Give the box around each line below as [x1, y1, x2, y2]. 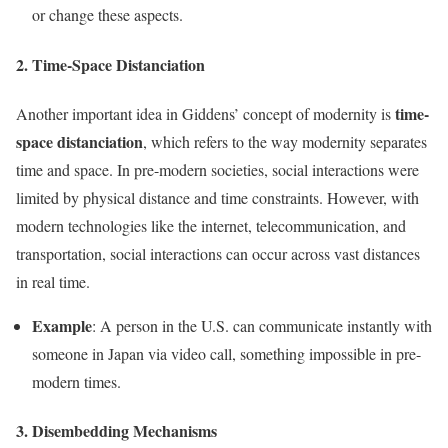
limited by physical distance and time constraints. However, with [16, 186, 419, 208]
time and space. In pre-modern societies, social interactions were [16, 158, 419, 180]
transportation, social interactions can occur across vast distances [16, 242, 420, 264]
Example [32, 313, 92, 337]
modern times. [32, 370, 121, 392]
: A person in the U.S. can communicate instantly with [92, 314, 432, 336]
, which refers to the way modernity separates [143, 130, 427, 152]
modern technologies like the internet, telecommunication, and [16, 214, 406, 236]
